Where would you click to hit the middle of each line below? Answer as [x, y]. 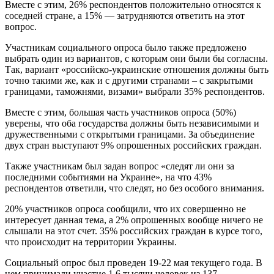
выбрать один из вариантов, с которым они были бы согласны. [136, 58]
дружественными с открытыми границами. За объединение [130, 134]
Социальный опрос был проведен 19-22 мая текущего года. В [134, 262]
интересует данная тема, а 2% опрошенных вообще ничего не [134, 220]
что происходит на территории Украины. [91, 242]
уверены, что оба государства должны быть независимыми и [132, 123]
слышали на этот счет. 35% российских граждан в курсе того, [134, 231]
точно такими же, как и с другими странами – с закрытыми [129, 80]
